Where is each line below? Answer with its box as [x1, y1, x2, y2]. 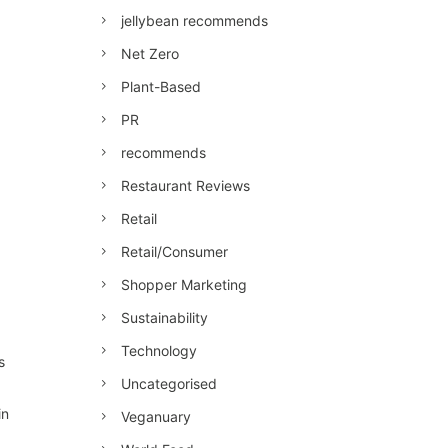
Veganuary [121, 408, 191, 425]
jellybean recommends [121, 12, 268, 29]
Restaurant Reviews [121, 177, 250, 194]
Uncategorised [121, 375, 217, 392]
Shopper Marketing [121, 276, 247, 293]
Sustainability [121, 309, 208, 326]
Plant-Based [121, 78, 201, 95]
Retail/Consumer [121, 243, 228, 260]
